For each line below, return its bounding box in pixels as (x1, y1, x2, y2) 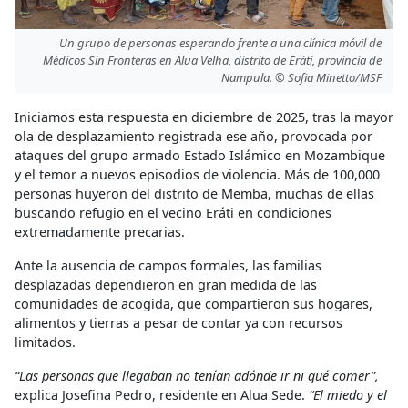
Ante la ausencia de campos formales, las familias (15, 256, 321, 274)
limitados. (15, 332, 76, 351)
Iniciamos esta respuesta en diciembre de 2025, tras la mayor (15, 107, 393, 126)
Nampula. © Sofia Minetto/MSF (221, 69, 382, 87)
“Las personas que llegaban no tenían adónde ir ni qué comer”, (15, 366, 379, 384)
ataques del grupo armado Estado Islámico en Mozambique (15, 146, 385, 164)
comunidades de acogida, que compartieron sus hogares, (15, 294, 372, 312)
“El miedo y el (309, 385, 387, 403)
